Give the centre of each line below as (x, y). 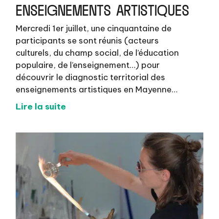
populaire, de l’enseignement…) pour (88, 65)
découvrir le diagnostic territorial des (91, 77)
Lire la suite (41, 106)
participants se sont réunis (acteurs (88, 40)
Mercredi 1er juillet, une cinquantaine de (94, 28)
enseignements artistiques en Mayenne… (97, 89)
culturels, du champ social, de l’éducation (98, 53)
